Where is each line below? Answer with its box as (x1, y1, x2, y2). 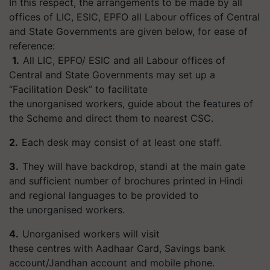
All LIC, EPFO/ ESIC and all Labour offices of (19, 54, 225, 66)
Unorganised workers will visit (19, 228, 160, 240)
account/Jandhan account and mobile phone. (9, 257, 218, 269)
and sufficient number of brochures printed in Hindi (9, 175, 243, 187)
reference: (9, 40, 58, 52)
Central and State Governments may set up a (9, 69, 215, 81)
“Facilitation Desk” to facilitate (9, 83, 148, 95)
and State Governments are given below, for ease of (9, 25, 248, 37)
